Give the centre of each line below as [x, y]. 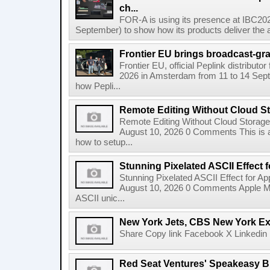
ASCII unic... [100, 198]
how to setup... [104, 142]
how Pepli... [98, 86]
